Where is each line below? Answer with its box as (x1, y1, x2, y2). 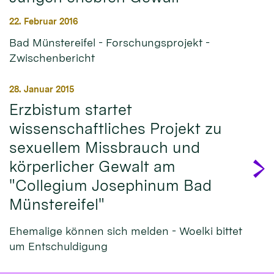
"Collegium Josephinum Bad (9, 176, 212, 195)
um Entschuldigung (9, 240, 108, 253)
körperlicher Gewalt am (9, 157, 176, 176)
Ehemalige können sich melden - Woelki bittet (9, 224, 242, 238)
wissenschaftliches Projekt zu (9, 119, 222, 138)
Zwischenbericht (9, 51, 95, 65)
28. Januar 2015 (9, 84, 74, 95)
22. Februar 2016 (9, 15, 78, 26)
